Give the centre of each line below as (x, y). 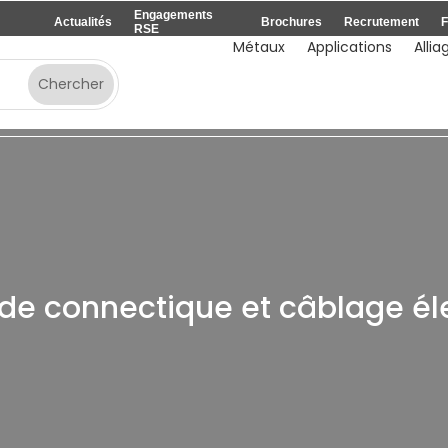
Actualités (83, 22)
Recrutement (382, 22)
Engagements (174, 15)
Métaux (258, 47)
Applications (349, 47)
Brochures (292, 22)
